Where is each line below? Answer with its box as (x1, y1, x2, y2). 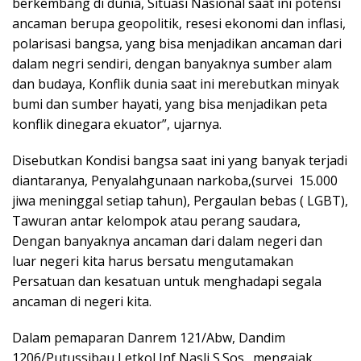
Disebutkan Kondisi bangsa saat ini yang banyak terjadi (12, 151, 347, 169)
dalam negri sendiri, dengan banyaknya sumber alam (12, 54, 332, 73)
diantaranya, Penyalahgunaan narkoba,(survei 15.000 (12, 171, 338, 189)
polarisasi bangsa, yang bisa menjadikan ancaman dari (12, 34, 342, 52)
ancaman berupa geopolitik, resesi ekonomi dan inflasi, (12, 14, 346, 32)
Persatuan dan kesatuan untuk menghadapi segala (12, 272, 322, 290)
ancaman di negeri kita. (12, 292, 151, 310)
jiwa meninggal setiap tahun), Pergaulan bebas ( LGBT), (12, 191, 348, 210)
